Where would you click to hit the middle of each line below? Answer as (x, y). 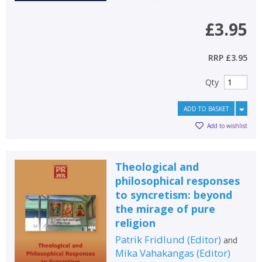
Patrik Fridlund (150, 239)
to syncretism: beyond (173, 194)
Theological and (157, 166)
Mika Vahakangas (154, 253)
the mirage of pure (165, 208)
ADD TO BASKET (206, 108)
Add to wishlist (227, 126)
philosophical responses (177, 180)
